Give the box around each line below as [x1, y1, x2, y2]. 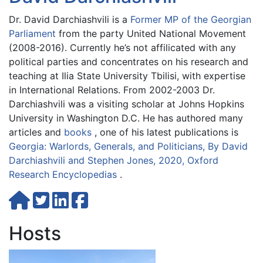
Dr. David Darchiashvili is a [9, 13, 130, 25]
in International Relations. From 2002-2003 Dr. [9, 83, 215, 96]
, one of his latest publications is [92, 126, 238, 138]
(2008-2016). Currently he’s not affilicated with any [9, 41, 236, 53]
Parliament [9, 27, 56, 39]
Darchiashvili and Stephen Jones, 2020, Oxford [9, 154, 218, 166]
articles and [9, 126, 64, 138]
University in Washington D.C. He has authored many [9, 112, 243, 124]
